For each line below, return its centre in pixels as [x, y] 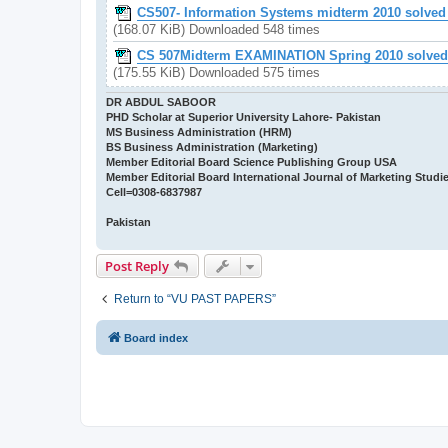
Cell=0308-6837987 [154, 192]
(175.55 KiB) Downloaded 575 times [216, 73]
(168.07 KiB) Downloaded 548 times [216, 30]
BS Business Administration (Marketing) [212, 147]
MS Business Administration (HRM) [199, 132]
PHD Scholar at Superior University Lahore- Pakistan [243, 117]
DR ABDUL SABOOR [161, 102]
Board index [156, 338]
